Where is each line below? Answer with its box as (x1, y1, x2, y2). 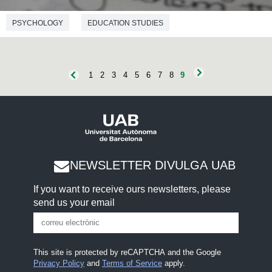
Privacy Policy (33, 258, 84, 268)
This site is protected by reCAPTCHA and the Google (33, 247, 221, 257)
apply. (161, 258, 185, 268)
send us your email (33, 197, 115, 208)
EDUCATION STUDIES (87, 18, 163, 27)
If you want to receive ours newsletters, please (33, 184, 231, 195)
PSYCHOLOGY (12, 18, 63, 27)
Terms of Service (101, 258, 162, 268)
